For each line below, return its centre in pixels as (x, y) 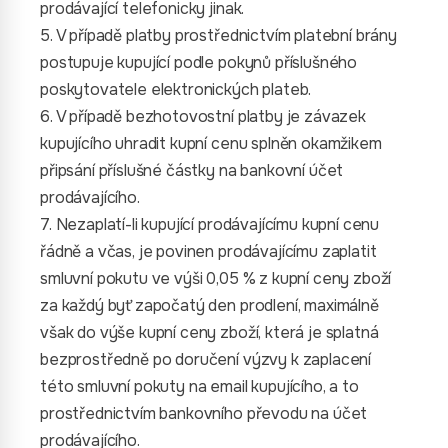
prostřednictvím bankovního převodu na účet (204, 413)
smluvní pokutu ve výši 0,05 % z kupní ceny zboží (216, 278)
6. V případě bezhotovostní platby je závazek (203, 116)
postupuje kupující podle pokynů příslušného (199, 62)
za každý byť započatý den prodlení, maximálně (209, 305)
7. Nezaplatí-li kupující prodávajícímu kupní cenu (210, 224)
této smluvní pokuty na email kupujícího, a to (199, 386)
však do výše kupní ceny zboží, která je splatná (209, 332)
